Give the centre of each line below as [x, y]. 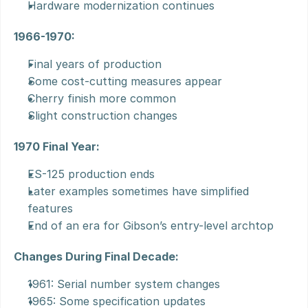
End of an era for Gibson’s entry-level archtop [151, 225]
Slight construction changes [102, 115]
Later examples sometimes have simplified [138, 191]
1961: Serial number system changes [124, 284]
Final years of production [95, 64]
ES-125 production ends [91, 174]
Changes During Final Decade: [96, 256]
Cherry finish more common [102, 98]
